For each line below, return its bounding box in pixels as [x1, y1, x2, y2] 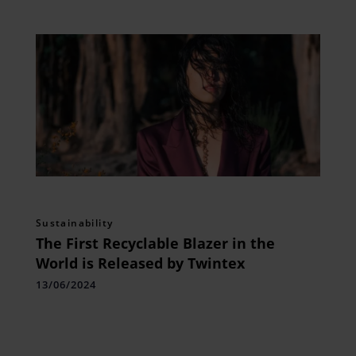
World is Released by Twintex [35, 253, 245, 273]
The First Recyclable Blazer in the [35, 233, 275, 253]
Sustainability [35, 215, 114, 230]
